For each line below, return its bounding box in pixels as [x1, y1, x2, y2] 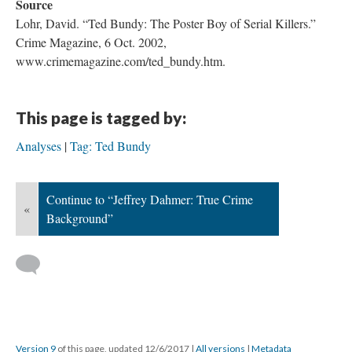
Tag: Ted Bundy [70, 137, 151, 154]
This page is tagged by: [16, 108, 186, 127]
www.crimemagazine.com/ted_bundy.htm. [16, 53, 225, 69]
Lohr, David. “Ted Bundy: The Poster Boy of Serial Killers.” [16, 15, 316, 31]
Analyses [16, 137, 61, 154]
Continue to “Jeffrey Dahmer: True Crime [46, 191, 253, 207]
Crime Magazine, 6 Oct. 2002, [16, 34, 167, 50]
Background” [46, 210, 113, 226]
